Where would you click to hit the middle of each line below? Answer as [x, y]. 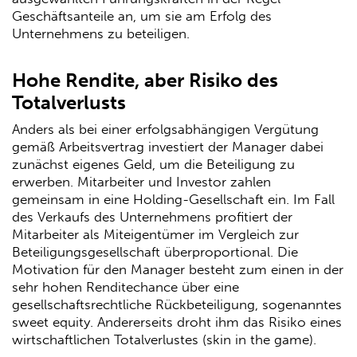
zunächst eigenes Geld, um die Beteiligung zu [153, 164]
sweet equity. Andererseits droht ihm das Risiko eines [177, 322]
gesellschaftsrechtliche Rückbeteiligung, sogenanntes [177, 304]
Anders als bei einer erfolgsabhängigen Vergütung [165, 129]
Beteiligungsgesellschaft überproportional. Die [155, 251]
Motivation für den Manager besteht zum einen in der [178, 269]
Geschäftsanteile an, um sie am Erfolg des [142, 16]
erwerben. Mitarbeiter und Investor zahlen [141, 181]
